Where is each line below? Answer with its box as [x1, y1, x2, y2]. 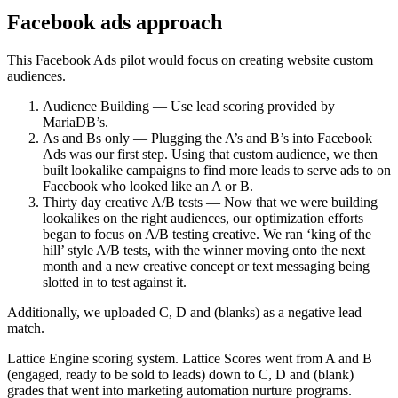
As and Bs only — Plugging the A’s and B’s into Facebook [43, 131, 372, 147]
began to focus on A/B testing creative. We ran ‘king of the [43, 227, 371, 243]
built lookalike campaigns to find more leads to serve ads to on [43, 163, 391, 179]
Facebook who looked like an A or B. [43, 179, 253, 195]
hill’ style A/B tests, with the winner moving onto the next [43, 243, 365, 259]
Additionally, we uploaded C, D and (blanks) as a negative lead [7, 305, 362, 321]
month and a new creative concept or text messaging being [43, 259, 370, 275]
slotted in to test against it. [43, 275, 187, 291]
